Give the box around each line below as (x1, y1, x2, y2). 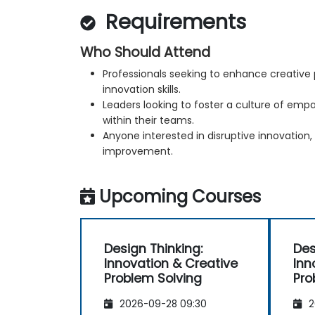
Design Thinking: (104, 240, 202, 257)
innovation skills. (103, 82, 181, 96)
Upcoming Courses (99, 184, 261, 208)
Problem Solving (104, 269, 202, 287)
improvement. (103, 143, 173, 158)
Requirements (100, 7, 246, 36)
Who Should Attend (80, 42, 210, 62)
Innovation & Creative (104, 255, 238, 272)
